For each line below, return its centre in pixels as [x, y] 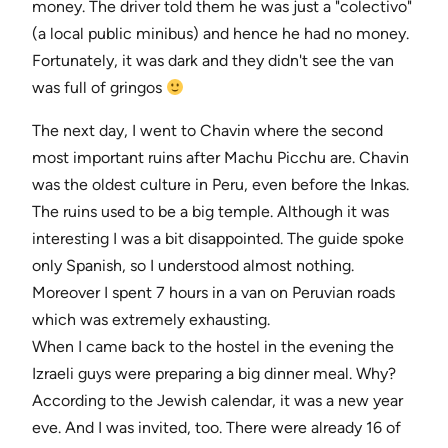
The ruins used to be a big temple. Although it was [210, 212]
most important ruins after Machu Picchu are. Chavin [220, 158]
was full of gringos [99, 88]
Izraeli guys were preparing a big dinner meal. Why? [214, 374]
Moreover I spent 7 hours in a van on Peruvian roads [213, 293]
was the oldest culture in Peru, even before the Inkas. [220, 185]
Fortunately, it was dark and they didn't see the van [213, 61]
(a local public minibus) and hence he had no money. [220, 34]
